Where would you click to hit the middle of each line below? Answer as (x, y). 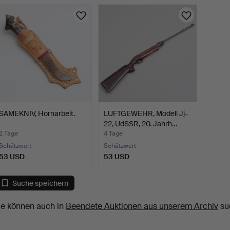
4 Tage (113, 134)
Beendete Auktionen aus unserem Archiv (142, 206)
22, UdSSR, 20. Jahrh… (141, 124)
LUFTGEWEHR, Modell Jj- (146, 114)
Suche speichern (41, 183)
